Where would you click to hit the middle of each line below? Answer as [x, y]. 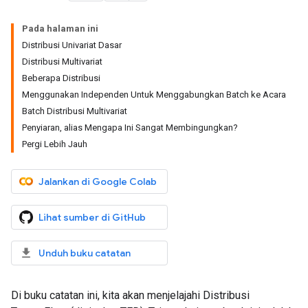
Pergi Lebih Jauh [55, 144]
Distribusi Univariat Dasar [72, 45]
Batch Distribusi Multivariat [75, 111]
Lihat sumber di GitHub [92, 217]
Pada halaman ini [60, 29]
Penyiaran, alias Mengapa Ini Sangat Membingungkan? [130, 128]
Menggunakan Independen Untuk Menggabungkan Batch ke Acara [154, 95]
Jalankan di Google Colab [98, 181]
